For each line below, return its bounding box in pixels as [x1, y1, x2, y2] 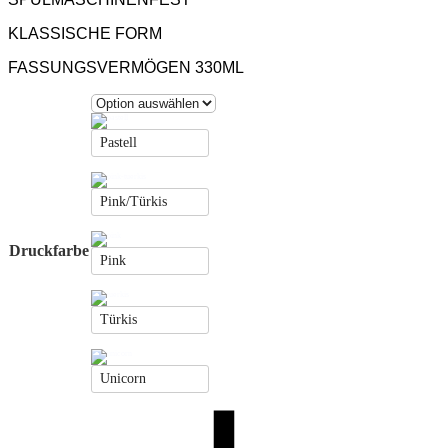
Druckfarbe [9, 241, 89, 259]
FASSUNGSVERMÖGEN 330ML [8, 58, 244, 76]
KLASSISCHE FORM [8, 24, 162, 42]
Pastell [100, 134, 137, 150]
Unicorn [100, 370, 146, 386]
